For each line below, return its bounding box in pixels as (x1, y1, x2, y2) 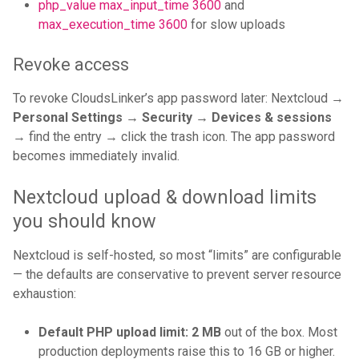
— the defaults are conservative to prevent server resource (13, 267, 341, 283)
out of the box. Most (221, 325, 337, 341)
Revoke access (13, 54, 129, 75)
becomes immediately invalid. (13, 148, 179, 164)
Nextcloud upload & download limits (13, 186, 317, 209)
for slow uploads (188, 17, 285, 33)
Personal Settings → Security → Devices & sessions (13, 110, 332, 126)
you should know (13, 210, 156, 233)
